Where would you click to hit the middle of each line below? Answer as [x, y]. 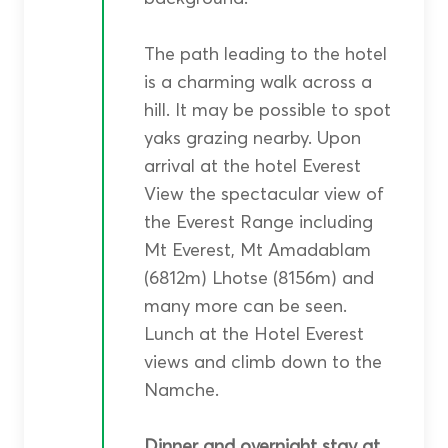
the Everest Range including [258, 222]
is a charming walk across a [257, 82]
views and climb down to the [262, 362]
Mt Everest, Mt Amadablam [257, 250]
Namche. [181, 390]
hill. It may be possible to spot [267, 110]
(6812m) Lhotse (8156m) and [258, 278]
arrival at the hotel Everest [252, 166]
